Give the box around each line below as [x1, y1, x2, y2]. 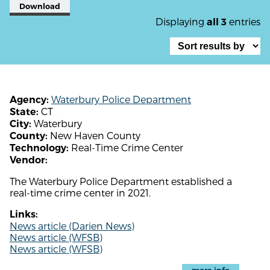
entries [227, 15, 260, 27]
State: [10, 105, 39, 118]
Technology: [10, 142, 69, 154]
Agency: [10, 93, 49, 105]
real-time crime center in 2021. [10, 186, 151, 198]
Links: [10, 208, 38, 220]
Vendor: [10, 154, 48, 166]
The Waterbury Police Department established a [10, 175, 232, 187]
